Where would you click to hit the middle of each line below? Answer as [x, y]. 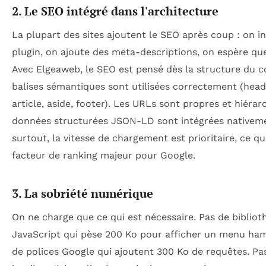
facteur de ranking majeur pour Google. [104, 155]
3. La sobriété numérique [83, 193]
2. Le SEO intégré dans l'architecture [115, 11]
